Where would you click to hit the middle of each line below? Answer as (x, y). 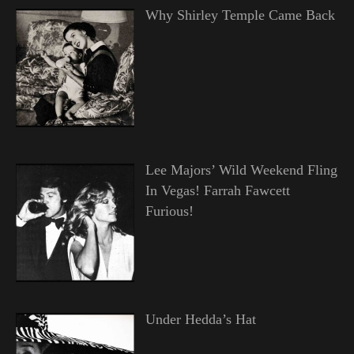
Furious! (169, 211)
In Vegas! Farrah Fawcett (217, 190)
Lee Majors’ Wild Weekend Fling (241, 169)
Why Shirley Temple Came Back (240, 15)
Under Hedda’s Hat (200, 319)
